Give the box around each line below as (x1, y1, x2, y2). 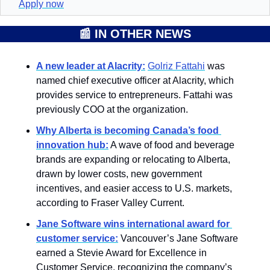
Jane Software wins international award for (36, 218, 230, 229)
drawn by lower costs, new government (36, 168, 202, 179)
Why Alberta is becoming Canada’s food (36, 125, 219, 136)
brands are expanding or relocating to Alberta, (36, 154, 230, 165)
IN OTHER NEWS (95, 27, 191, 40)
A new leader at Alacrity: (36, 60, 145, 71)
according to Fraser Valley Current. (36, 197, 187, 208)
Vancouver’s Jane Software (121, 233, 238, 243)
